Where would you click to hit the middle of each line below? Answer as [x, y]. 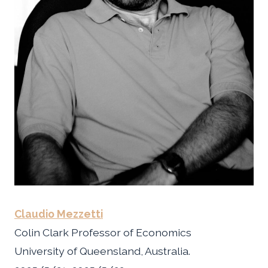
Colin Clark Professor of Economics [103, 233]
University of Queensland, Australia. [102, 251]
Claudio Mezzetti [59, 214]
